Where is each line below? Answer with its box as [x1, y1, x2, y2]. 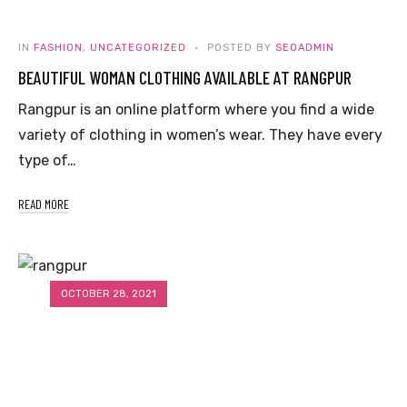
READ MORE [18, 196, 69, 213]
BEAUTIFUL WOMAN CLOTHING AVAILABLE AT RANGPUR [18, 66, 352, 89]
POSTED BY [203, 42, 275, 55]
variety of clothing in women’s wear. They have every [18, 126, 382, 144]
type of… [18, 152, 76, 170]
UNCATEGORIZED [90, 42, 186, 55]
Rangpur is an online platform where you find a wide [18, 101, 374, 119]
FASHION [34, 42, 83, 55]
